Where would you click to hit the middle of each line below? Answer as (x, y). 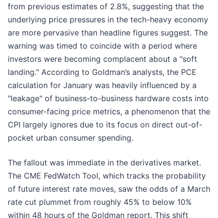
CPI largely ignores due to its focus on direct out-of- (105, 125)
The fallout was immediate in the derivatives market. (104, 163)
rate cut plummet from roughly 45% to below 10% (100, 202)
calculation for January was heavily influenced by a (102, 85)
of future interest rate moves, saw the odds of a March (109, 189)
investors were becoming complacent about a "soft (102, 59)
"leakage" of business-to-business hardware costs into (108, 99)
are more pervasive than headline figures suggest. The (108, 33)
